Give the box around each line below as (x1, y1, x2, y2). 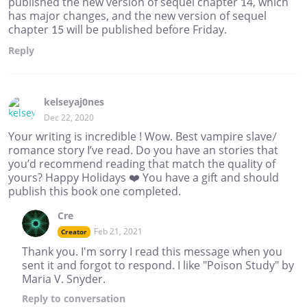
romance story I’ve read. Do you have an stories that (8, 143, 278, 158)
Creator (61, 227, 87, 237)
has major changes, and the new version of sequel (8, 8, 267, 24)
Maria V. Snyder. (22, 271, 106, 287)
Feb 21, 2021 (94, 225, 143, 238)
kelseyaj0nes (44, 95, 104, 109)
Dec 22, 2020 (44, 112, 94, 124)
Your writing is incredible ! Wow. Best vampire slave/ (8, 129, 277, 145)
